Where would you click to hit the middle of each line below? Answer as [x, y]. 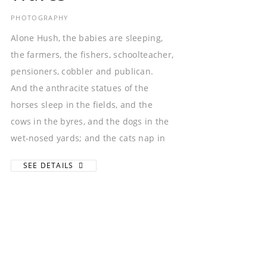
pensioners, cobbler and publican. [85, 71]
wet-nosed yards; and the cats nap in [88, 138]
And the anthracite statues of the [80, 88]
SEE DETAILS [50, 166]
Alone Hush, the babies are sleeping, [87, 38]
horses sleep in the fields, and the [82, 104]
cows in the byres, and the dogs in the [90, 121]
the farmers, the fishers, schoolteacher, [92, 54]
